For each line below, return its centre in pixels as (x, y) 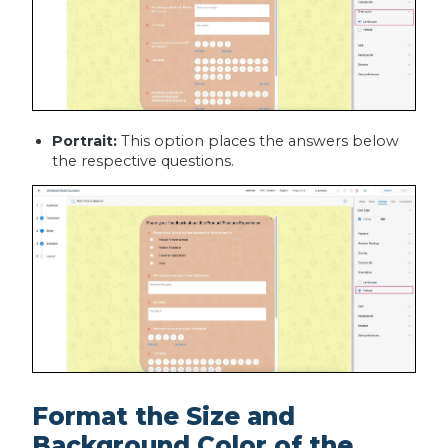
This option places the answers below (257, 140)
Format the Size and (163, 415)
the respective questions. (142, 160)
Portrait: (84, 140)
